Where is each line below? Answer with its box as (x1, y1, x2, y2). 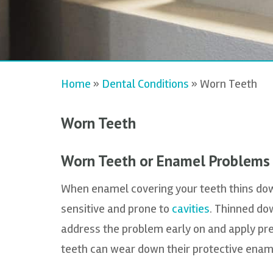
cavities (171, 201, 210, 216)
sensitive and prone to (60, 201, 172, 216)
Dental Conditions (101, 76, 189, 91)
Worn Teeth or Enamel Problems (60, 151, 270, 171)
